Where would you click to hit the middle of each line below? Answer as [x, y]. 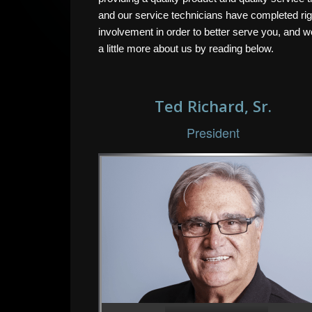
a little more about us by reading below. [186, 48]
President [213, 132]
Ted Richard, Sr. [213, 106]
